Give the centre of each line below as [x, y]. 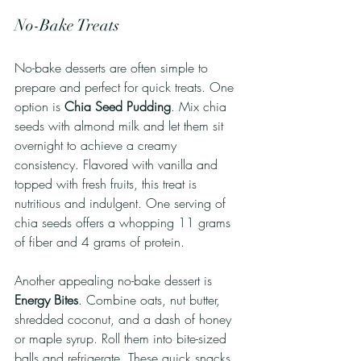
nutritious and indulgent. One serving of [122, 203]
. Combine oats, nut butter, [151, 299]
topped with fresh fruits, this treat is [108, 183]
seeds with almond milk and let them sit [121, 125]
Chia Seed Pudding [118, 106]
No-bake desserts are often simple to [113, 67]
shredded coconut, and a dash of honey [125, 319]
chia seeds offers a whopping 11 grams [124, 222]
